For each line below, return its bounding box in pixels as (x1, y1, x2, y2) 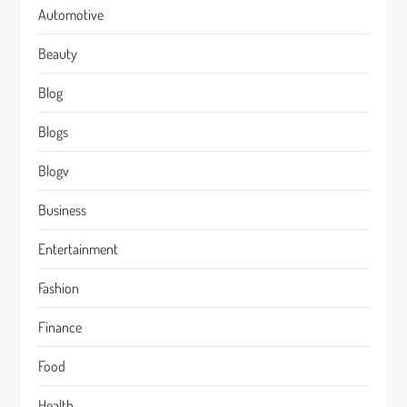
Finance (38, 318, 83, 336)
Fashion (38, 279, 80, 297)
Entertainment (38, 240, 119, 258)
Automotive (38, 5, 104, 24)
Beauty (38, 45, 78, 63)
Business (38, 201, 87, 219)
